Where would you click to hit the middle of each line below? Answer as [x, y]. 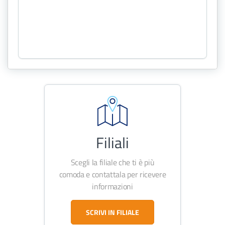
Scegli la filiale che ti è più [113, 162]
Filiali [113, 143]
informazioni [113, 186]
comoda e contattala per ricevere [113, 174]
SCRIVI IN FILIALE [113, 212]
